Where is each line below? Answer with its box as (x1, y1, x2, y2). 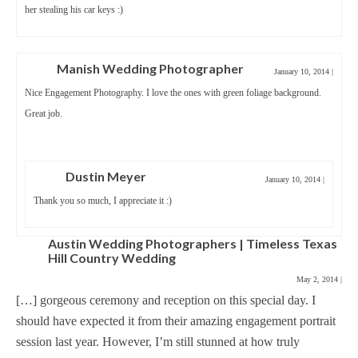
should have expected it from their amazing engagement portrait (16, 314, 336, 328)
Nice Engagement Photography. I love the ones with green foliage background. (25, 87, 321, 98)
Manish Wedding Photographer (57, 61, 244, 76)
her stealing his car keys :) (25, 4, 123, 15)
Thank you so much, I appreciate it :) (34, 195, 172, 206)
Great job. (25, 108, 62, 119)
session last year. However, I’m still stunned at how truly (16, 335, 300, 348)
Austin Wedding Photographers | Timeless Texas (48, 236, 337, 251)
